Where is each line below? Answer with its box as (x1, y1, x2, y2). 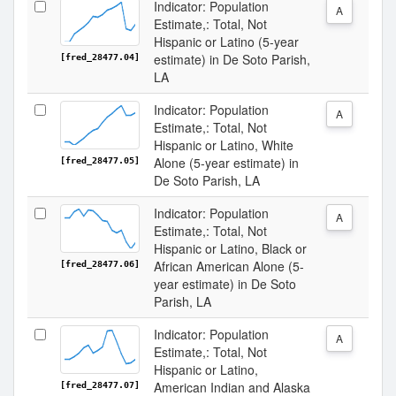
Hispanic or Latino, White (154, 136, 293, 154)
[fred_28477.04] (60, 52, 140, 62)
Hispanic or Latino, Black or (154, 240, 307, 257)
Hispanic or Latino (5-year (154, 33, 299, 50)
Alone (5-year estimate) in (154, 154, 299, 171)
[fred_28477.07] (60, 380, 140, 390)
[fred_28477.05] (60, 156, 140, 165)
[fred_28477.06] (60, 259, 140, 269)
